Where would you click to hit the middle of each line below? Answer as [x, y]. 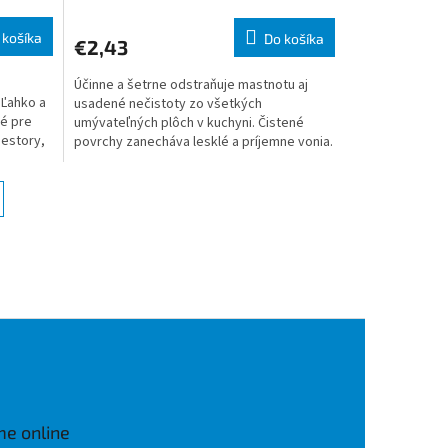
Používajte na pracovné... [148, 161]
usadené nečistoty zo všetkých [167, 104]
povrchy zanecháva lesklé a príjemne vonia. [203, 142]
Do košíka [293, 39]
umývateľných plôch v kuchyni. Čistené [188, 123]
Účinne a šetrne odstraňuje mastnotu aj [190, 85]
